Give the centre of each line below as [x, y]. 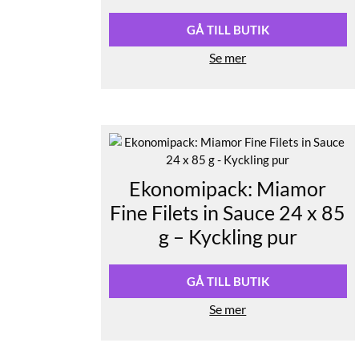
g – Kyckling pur [228, 237]
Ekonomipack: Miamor [228, 189]
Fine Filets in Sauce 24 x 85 [228, 213]
